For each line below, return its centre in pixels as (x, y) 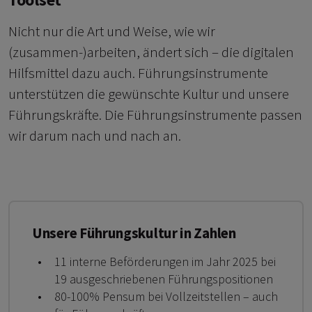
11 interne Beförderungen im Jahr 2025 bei (165, 262)
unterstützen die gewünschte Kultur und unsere (149, 94)
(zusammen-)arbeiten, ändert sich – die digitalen (151, 52)
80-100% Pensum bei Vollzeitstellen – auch (166, 297)
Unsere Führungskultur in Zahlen (134, 233)
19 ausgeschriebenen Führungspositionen (164, 279)
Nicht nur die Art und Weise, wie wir (112, 31)
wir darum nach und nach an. (95, 136)
